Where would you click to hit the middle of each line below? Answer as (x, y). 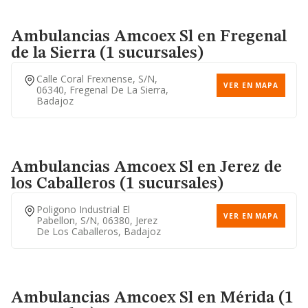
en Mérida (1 (243, 298)
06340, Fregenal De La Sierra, (102, 90)
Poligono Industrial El (83, 209)
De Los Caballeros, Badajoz (99, 231)
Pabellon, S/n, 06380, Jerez (97, 220)
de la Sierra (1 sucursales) (107, 54)
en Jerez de (238, 168)
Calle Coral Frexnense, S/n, (97, 79)
